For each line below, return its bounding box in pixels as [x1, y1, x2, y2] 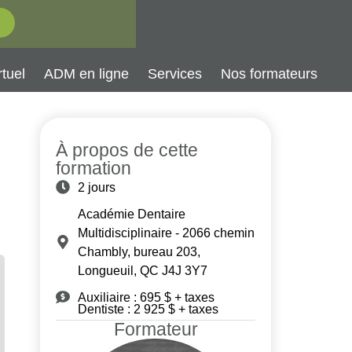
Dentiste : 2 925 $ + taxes [78, 301, 219, 316]
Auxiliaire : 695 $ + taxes [77, 289, 214, 304]
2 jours [77, 179, 115, 194]
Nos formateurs [220, 66, 317, 82]
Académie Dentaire [77, 206, 185, 221]
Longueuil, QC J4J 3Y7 [77, 262, 207, 277]
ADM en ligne [43, 66, 129, 82]
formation [56, 157, 132, 178]
